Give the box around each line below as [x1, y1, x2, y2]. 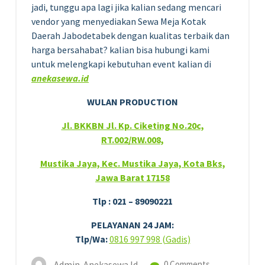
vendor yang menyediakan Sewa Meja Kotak [31, 15, 206, 27]
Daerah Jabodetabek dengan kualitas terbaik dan [31, 29, 230, 41]
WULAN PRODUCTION [87, 95, 178, 108]
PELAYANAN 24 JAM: [91, 218, 174, 231]
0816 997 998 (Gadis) [109, 232, 190, 245]
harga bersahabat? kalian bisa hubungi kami [31, 43, 209, 56]
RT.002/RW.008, [101, 133, 164, 146]
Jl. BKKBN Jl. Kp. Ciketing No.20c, [61, 119, 204, 131]
